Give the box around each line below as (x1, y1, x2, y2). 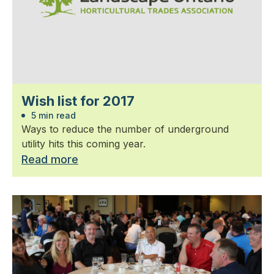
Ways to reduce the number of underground (21, 122, 229, 135)
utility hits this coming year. (21, 137, 146, 150)
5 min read (29, 109, 76, 120)
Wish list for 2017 (21, 92, 135, 109)
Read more (21, 152, 78, 166)
